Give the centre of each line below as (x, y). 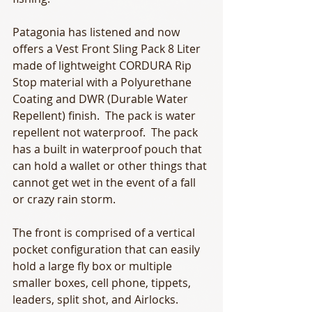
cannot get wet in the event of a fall (106, 182)
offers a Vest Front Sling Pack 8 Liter (108, 48)
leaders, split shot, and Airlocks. (98, 299)
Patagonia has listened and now (97, 32)
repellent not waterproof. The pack (107, 132)
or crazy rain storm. (65, 199)
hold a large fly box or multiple (94, 266)
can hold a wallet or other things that (111, 165)
